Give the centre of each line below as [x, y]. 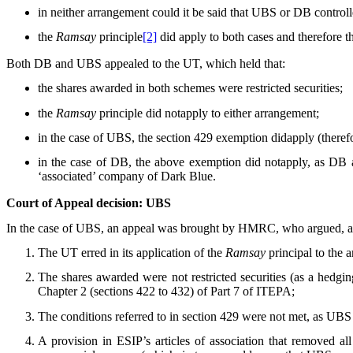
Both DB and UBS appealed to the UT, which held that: [146, 63]
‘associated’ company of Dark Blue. [127, 176]
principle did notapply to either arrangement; [209, 113]
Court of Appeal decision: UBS [89, 203]
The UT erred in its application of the [132, 252]
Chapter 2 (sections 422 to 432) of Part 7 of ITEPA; [166, 292]
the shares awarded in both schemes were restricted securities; [190, 88]
